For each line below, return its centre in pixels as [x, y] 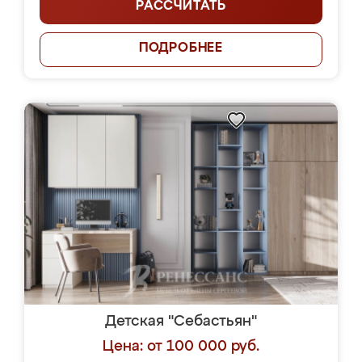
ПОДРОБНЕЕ [181, 48]
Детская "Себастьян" [181, 322]
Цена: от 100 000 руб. [181, 347]
